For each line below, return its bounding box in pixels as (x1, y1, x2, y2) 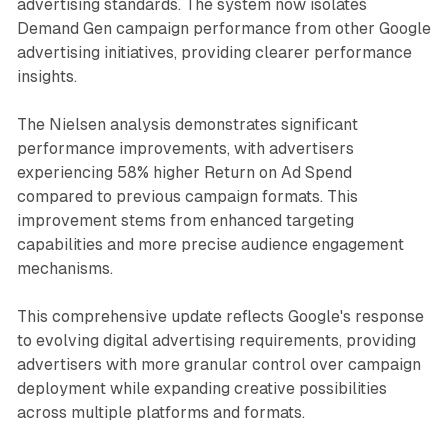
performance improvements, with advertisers (16, 138, 354, 158)
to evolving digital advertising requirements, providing (16, 330, 416, 350)
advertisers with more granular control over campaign (16, 354, 421, 374)
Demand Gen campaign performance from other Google (16, 18, 431, 38)
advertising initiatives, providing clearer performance (16, 42, 412, 62)
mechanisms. (16, 258, 113, 278)
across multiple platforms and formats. (16, 402, 305, 422)
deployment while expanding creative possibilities (16, 378, 387, 398)
